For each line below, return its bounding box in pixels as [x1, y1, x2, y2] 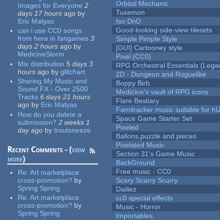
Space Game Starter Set [116, 114, 192, 123]
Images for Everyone [18, 1, 83, 9]
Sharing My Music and [18, 77, 87, 85]
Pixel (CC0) [116, 53, 152, 61]
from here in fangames [18, 34, 89, 43]
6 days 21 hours [40, 93, 91, 101]
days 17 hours [18, 9, 62, 17]
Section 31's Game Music [116, 150, 195, 158]
